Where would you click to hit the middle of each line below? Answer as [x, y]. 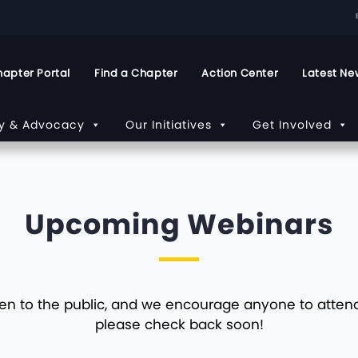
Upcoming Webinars [179, 224]
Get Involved [292, 125]
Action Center [240, 73]
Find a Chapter [136, 73]
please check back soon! [179, 325]
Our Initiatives [169, 125]
